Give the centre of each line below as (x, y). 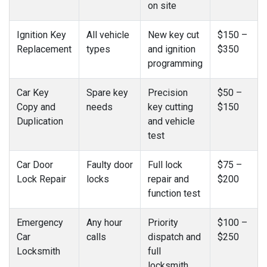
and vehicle (171, 121)
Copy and (36, 107)
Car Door (35, 164)
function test (174, 193)
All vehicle (108, 35)
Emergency (40, 222)
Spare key (107, 92)
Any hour (104, 222)
